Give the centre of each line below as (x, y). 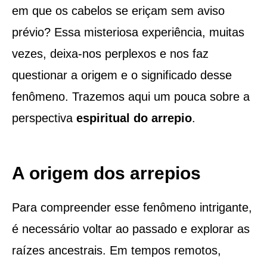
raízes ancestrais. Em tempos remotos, (116, 250)
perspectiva (44, 118)
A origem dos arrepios (106, 173)
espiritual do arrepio (134, 118)
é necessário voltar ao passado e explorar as (131, 229)
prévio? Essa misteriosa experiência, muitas (128, 32)
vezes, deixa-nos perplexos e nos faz (110, 53)
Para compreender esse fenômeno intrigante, (132, 207)
